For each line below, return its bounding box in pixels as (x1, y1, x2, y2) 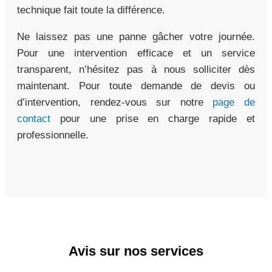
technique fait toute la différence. (17, 4, 165, 16)
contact (17, 112, 50, 124)
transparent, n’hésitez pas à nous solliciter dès (17, 63, 255, 75)
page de (212, 96, 256, 108)
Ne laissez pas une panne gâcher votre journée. (17, 30, 255, 42)
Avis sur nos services (69, 243, 203, 259)
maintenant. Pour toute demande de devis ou (17, 80, 255, 92)
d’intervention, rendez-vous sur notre (17, 96, 213, 108)
